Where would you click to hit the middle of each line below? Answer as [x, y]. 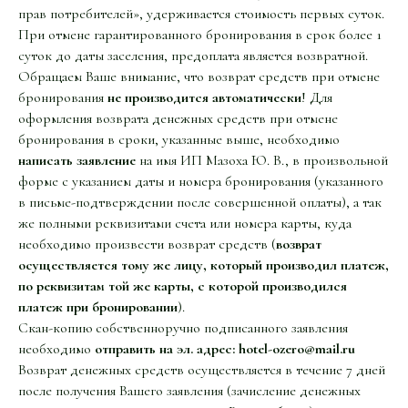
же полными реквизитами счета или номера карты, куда [185, 223]
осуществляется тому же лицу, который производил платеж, [204, 265]
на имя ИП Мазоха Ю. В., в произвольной [262, 160]
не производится [158, 97]
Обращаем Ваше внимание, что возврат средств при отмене [199, 76]
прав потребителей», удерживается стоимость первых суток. [201, 13]
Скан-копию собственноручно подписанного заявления [183, 327]
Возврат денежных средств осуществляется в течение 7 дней [202, 369]
